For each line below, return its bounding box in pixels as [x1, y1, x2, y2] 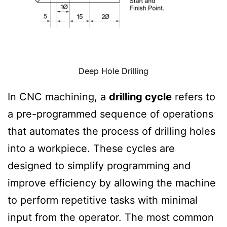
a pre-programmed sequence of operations [8, 107, 213, 120]
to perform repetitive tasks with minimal [8, 194, 198, 206]
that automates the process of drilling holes [8, 125, 215, 137]
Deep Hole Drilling [79, 65, 148, 76]
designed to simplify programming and [8, 159, 191, 172]
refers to [172, 90, 215, 103]
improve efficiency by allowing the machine [8, 176, 216, 189]
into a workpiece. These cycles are [8, 142, 175, 155]
